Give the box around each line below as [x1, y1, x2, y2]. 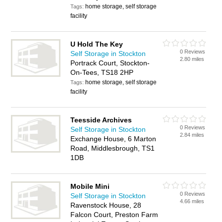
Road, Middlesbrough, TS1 [70, 144, 155, 152]
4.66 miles [180, 198, 205, 204]
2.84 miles [180, 132, 205, 138]
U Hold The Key [70, 40, 123, 48]
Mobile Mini [70, 182, 110, 190]
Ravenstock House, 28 [70, 201, 142, 209]
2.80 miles [180, 56, 205, 62]
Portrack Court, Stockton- [70, 59, 150, 67]
